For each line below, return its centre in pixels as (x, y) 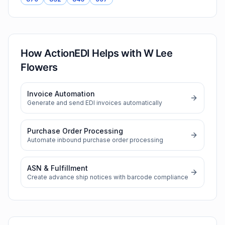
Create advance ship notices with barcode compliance (108, 177)
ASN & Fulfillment (58, 168)
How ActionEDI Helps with (82, 53)
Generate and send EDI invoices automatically (95, 103)
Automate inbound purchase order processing (95, 140)
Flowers (39, 67)
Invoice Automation (61, 94)
